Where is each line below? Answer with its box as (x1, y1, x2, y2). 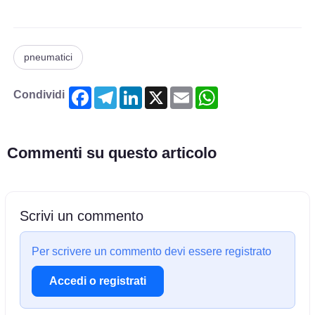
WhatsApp (218, 85, 271, 98)
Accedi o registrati (49, 275, 147, 288)
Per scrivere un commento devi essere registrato (32, 245, 272, 257)
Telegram (117, 85, 164, 98)
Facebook (91, 85, 142, 98)
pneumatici (24, 51, 73, 63)
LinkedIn (142, 85, 186, 98)
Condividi (13, 88, 65, 101)
